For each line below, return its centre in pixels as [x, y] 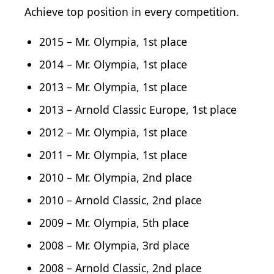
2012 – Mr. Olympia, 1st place [113, 132]
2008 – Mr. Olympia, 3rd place [114, 245]
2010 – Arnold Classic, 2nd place [120, 200]
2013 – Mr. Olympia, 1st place [113, 87]
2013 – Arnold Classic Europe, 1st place [138, 109]
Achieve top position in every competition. [132, 11]
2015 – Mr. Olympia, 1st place [113, 41]
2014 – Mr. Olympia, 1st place [113, 64]
